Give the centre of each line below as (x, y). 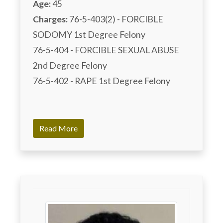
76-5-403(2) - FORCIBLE (115, 19)
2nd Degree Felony (70, 65)
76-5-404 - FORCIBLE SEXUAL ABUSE (106, 50)
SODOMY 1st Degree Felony (89, 34)
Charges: (50, 19)
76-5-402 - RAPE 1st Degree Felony (102, 81)
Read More (58, 128)
